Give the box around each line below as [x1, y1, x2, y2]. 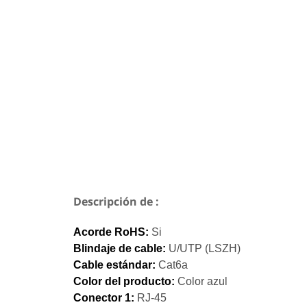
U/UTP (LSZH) [169, 242, 241, 254]
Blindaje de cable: [73, 242, 169, 254]
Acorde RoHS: [73, 225, 151, 238]
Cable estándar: [73, 258, 158, 271]
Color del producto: [73, 275, 177, 287]
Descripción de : [73, 193, 159, 209]
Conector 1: [73, 291, 137, 304]
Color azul [177, 275, 228, 287]
